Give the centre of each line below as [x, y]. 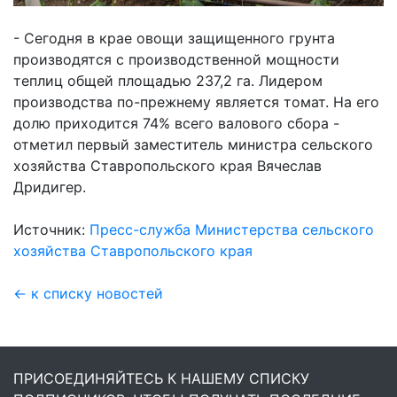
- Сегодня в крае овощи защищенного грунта [174, 39]
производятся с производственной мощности [176, 60]
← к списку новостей [88, 294]
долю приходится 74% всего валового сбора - [176, 124]
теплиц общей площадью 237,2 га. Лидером [168, 81]
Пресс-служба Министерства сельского [232, 230]
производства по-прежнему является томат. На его [196, 102]
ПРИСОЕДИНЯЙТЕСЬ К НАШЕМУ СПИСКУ [161, 379]
